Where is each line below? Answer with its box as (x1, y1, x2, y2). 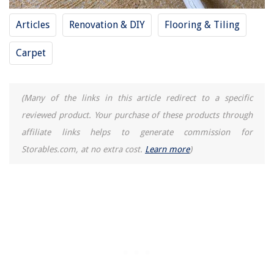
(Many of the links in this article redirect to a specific (21, 92, 253, 103)
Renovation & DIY (69, 18, 145, 31)
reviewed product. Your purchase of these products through (21, 109, 253, 120)
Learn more (145, 144, 190, 154)
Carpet (16, 46, 46, 59)
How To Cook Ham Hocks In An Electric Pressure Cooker (26, 13, 216, 23)
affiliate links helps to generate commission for (21, 127, 253, 137)
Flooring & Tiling (165, 18, 240, 31)
